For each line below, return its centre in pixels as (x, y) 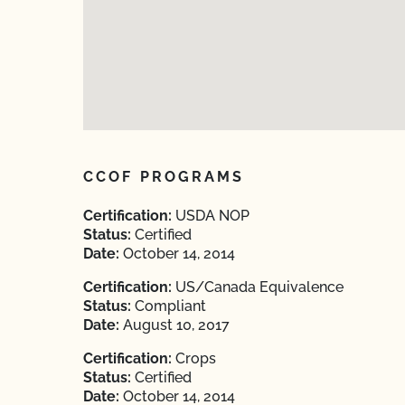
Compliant (169, 306)
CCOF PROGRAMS (164, 177)
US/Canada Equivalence (258, 287)
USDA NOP (211, 216)
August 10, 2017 (174, 325)
